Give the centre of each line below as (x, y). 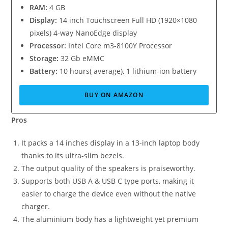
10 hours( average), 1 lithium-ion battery (127, 71)
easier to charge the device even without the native (109, 193)
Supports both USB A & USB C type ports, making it (108, 181)
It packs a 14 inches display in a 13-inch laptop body (111, 142)
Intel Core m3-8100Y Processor (119, 45)
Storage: (44, 58)
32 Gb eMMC (82, 58)
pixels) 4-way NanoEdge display (83, 33)
